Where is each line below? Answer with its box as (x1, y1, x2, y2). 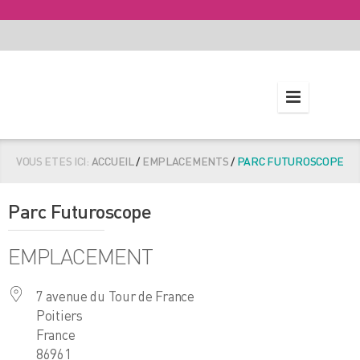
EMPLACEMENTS (141, 153, 229, 169)
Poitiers (36, 306, 83, 325)
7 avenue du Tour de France (36, 287, 194, 305)
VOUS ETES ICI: (15, 153, 89, 169)
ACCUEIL (91, 153, 134, 169)
